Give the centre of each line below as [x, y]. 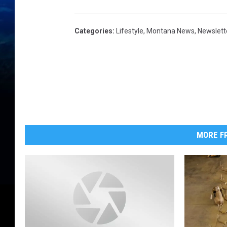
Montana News [171, 31]
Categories [93, 31]
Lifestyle [130, 31]
